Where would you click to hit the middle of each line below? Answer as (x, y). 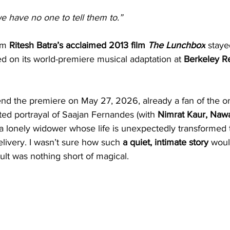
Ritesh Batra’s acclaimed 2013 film (79, 45)
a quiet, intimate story (166, 142)
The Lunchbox (177, 45)
